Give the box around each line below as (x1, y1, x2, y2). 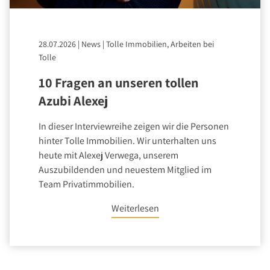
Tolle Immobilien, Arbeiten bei (106, 39, 214, 50)
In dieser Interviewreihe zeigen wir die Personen (39, 120, 229, 133)
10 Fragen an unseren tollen (39, 74, 199, 92)
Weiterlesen (111, 202, 159, 215)
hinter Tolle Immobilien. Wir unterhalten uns (39, 134, 216, 148)
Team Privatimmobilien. (39, 178, 134, 191)
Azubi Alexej (39, 92, 108, 110)
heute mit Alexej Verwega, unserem (39, 149, 178, 162)
